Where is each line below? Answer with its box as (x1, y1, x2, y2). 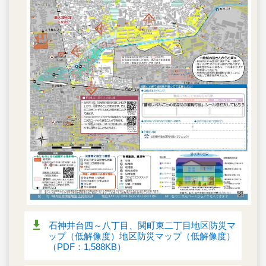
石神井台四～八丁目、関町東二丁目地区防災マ (49, 220, 236, 230)
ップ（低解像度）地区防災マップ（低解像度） (48, 230, 235, 241)
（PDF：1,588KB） (48, 241, 126, 252)
